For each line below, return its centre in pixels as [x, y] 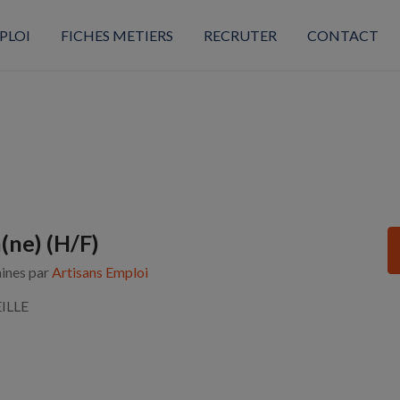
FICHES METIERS [117, 35]
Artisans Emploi [100, 272]
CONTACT [342, 35]
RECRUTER [240, 35]
